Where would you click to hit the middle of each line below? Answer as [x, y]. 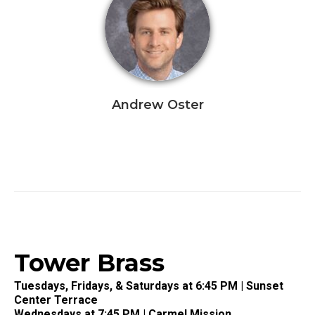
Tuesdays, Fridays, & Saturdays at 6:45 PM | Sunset [149, 286]
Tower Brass [89, 263]
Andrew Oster [157, 105]
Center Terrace [56, 300]
